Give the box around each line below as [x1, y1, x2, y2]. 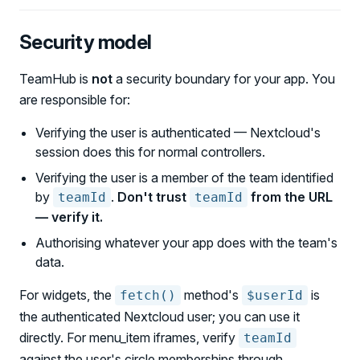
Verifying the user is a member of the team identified [35, 170, 333, 186]
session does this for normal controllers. [35, 144, 265, 160]
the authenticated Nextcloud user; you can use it [19, 309, 300, 325]
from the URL [247, 189, 333, 205]
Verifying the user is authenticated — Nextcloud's [35, 125, 321, 141]
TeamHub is [19, 71, 92, 87]
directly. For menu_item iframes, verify [19, 329, 239, 346]
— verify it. [35, 209, 103, 225]
